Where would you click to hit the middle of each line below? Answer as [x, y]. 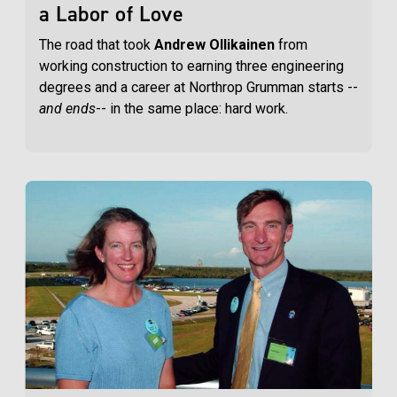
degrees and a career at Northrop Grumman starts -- [198, 88]
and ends [67, 109]
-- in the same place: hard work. [192, 109]
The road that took [97, 45]
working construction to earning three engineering [191, 66]
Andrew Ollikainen [214, 45]
